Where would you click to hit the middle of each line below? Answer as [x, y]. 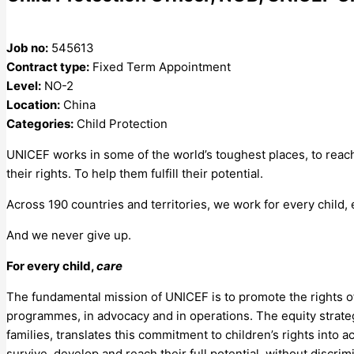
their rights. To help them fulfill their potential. [135, 173]
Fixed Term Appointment [162, 66]
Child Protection [122, 123]
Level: [24, 85]
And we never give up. [69, 235]
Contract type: [48, 66]
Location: [33, 104]
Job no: [27, 47]
